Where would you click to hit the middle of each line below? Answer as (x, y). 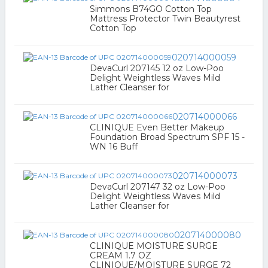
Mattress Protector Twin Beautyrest (165, 19)
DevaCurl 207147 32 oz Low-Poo (157, 187)
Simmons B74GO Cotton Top (150, 9)
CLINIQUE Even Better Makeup (157, 127)
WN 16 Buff (113, 147)
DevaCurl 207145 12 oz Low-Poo (156, 68)
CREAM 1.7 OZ (120, 255)
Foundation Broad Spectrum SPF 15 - (167, 137)
